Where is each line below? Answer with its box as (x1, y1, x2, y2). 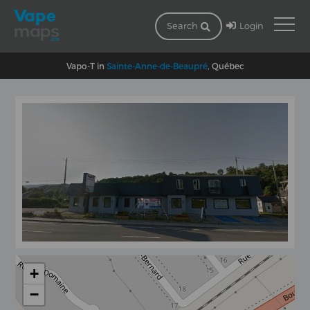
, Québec (207, 60, 244, 71)
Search (166, 20, 201, 31)
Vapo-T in (66, 60, 107, 71)
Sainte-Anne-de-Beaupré (106, 60, 208, 71)
